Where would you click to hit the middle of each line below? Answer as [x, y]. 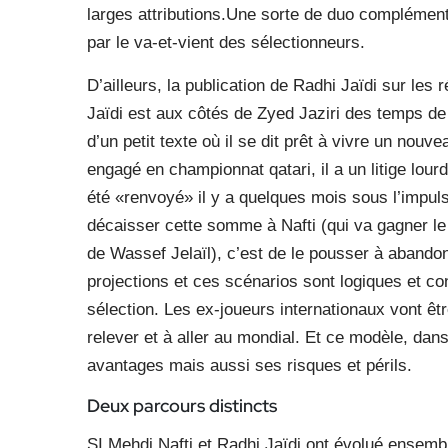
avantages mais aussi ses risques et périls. [249, 365]
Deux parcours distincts [182, 405]
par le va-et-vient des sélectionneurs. [226, 42]
